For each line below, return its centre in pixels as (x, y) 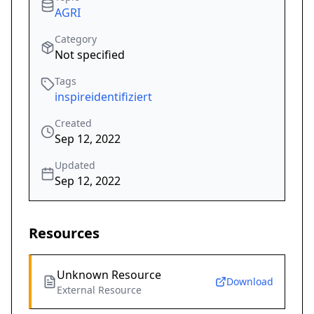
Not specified (90, 55)
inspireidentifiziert (103, 97)
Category (76, 39)
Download (250, 282)
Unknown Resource (109, 275)
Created (73, 123)
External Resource (99, 290)
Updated (75, 165)
